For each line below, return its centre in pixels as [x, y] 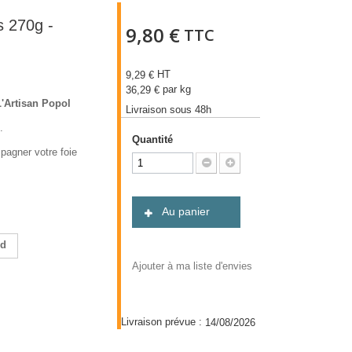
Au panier [185, 211]
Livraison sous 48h [169, 109]
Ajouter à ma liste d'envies [192, 266]
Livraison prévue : [163, 321]
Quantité [153, 139]
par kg [176, 90]
